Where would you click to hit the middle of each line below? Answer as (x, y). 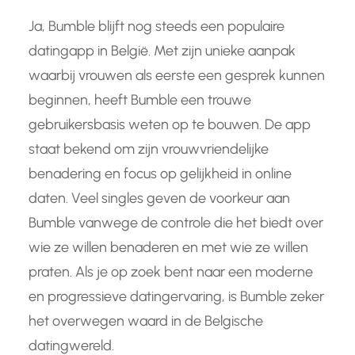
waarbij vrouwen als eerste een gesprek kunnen (177, 75)
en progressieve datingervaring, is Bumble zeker (176, 296)
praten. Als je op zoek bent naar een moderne (171, 271)
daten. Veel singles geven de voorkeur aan (159, 198)
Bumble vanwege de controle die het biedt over (176, 222)
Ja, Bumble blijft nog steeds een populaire (157, 26)
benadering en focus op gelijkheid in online (160, 173)
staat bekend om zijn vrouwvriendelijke (149, 149)
